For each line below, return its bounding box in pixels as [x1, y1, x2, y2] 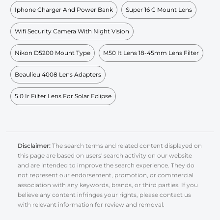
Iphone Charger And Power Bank [15, 5, 113, 13]
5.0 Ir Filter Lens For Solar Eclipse [15, 92, 111, 100]
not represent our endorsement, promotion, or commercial [18, 171, 193, 179]
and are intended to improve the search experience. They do [18, 161, 194, 169]
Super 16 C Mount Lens [126, 5, 192, 13]
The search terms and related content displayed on [51, 141, 202, 149]
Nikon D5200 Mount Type [15, 49, 90, 56]
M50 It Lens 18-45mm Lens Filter [103, 49, 199, 56]
